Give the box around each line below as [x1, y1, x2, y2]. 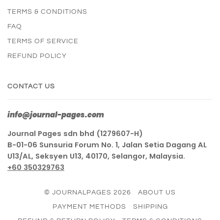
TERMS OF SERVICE [7, 38, 79, 45]
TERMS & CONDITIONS [7, 8, 87, 16]
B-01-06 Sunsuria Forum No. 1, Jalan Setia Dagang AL [7, 140, 207, 150]
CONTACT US [7, 83, 55, 90]
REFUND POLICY [7, 53, 67, 60]
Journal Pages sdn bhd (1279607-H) [7, 129, 143, 139]
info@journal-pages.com [7, 110, 104, 120]
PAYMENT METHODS [52, 203, 126, 211]
